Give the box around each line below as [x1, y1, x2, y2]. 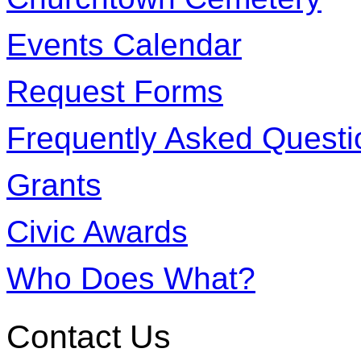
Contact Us [6, 317, 171, 355]
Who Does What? [6, 260, 255, 296]
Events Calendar [6, 27, 242, 62]
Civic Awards [6, 214, 188, 249]
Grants [6, 167, 102, 202]
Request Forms [6, 73, 223, 109]
